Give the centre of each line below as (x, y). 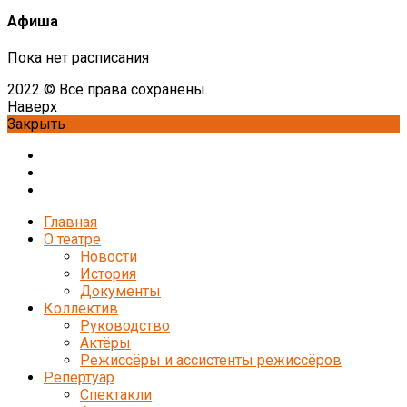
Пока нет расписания (78, 58)
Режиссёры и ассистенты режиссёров (211, 361)
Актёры (105, 343)
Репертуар (79, 378)
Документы (120, 292)
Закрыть (36, 124)
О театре (72, 240)
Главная (70, 223)
